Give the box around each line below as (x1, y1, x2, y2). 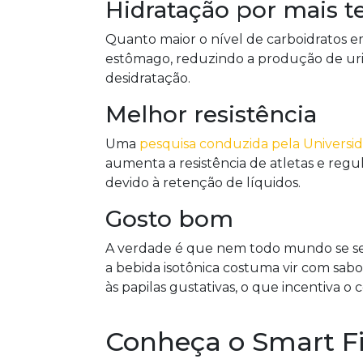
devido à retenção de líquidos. (105, 175, 301, 190)
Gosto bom (105, 205, 233, 233)
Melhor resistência (105, 100, 323, 128)
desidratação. (105, 70, 190, 86)
